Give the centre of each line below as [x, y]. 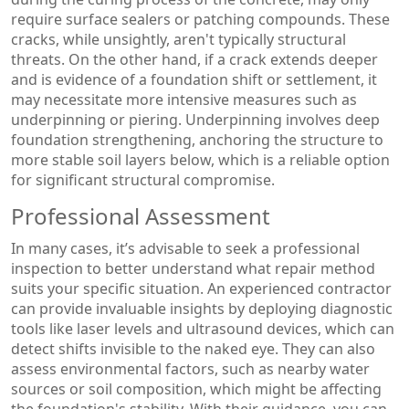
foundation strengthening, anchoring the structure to [197, 139]
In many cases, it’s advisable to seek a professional [185, 248]
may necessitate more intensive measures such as [184, 99]
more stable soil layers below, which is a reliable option [200, 159]
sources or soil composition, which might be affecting [196, 388]
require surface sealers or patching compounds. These [200, 19]
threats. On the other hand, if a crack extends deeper [194, 59]
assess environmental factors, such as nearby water [190, 368]
